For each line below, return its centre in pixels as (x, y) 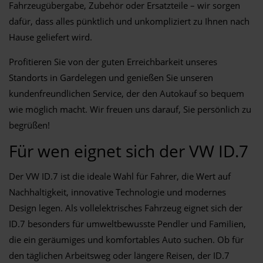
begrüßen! (29, 125)
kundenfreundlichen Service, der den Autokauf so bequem (127, 93)
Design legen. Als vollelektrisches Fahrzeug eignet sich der (126, 208)
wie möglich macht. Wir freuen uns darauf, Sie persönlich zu (130, 109)
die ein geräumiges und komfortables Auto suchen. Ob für (126, 239)
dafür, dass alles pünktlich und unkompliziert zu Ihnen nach (129, 21)
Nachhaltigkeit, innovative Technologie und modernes (117, 192)
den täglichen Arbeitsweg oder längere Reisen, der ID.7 (119, 255)
